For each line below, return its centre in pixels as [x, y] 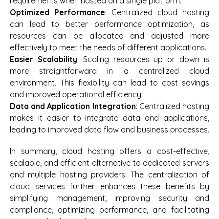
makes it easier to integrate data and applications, [109, 118]
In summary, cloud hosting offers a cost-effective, [109, 151]
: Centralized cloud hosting [157, 12]
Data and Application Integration [73, 106]
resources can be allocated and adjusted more [109, 35]
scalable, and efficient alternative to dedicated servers [109, 163]
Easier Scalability [44, 59]
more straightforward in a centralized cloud [109, 71]
